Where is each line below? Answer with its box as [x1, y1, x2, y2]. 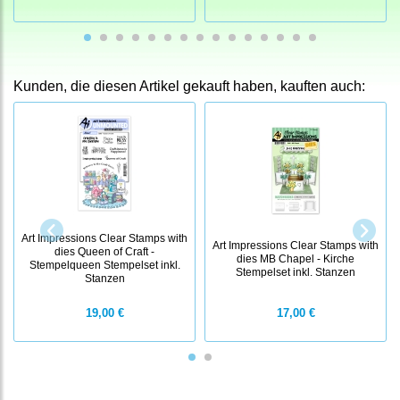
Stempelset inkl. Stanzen [236, 265, 355, 278]
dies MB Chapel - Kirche [237, 252, 354, 264]
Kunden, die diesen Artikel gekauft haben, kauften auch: [13, 79, 365, 95]
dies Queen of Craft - [54, 246, 154, 258]
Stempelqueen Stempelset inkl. [29, 259, 180, 271]
